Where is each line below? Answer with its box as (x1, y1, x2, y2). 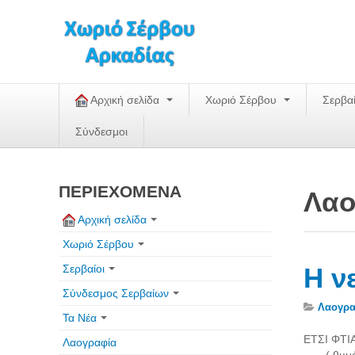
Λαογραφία (63, 336, 116, 349)
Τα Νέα (63, 311, 97, 324)
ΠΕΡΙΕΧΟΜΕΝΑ (59, 182, 181, 200)
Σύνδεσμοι (75, 125, 128, 138)
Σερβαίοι (63, 262, 105, 275)
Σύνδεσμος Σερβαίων (63, 287, 169, 300)
